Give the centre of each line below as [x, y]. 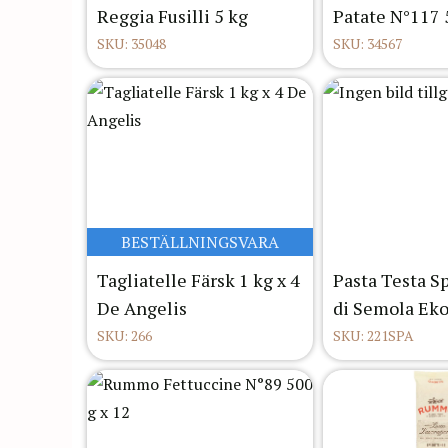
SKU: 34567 [367, 44]
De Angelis [142, 308]
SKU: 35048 [131, 44]
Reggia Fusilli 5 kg [172, 16]
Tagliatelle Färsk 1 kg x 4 [198, 280]
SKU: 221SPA [373, 336]
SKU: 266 [124, 336]
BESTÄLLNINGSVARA [200, 242]
